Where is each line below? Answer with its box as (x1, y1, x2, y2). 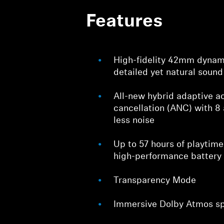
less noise (113, 115, 155, 125)
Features (86, 12, 163, 31)
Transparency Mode (113, 175, 196, 185)
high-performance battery (113, 151, 222, 161)
